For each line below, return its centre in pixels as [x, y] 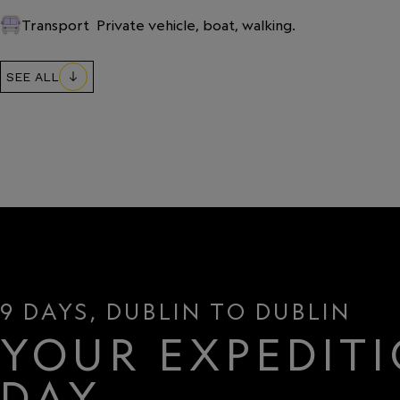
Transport [55, 25]
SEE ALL [33, 76]
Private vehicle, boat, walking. [196, 25]
